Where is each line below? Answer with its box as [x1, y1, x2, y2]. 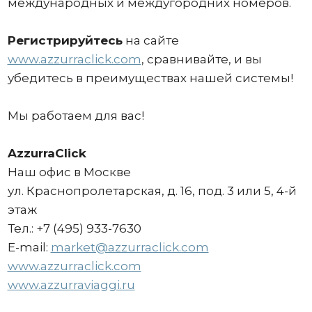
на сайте [122, 33, 179, 47]
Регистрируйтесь [7, 33, 123, 47]
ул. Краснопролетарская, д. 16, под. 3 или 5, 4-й [7, 184, 297, 198]
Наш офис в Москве [7, 165, 131, 179]
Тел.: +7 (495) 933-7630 [7, 221, 141, 235]
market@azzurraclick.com [50, 240, 209, 254]
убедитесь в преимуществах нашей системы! [7, 71, 293, 85]
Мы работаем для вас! [7, 109, 144, 123]
